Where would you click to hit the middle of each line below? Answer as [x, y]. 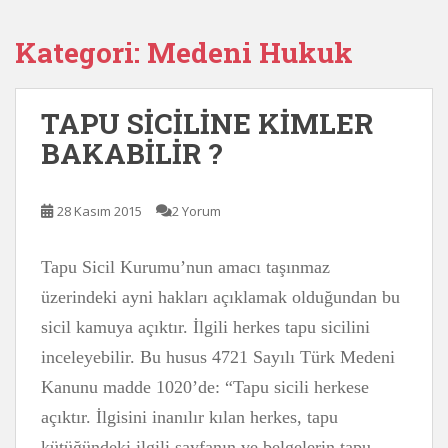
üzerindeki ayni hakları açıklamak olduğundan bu [220, 297]
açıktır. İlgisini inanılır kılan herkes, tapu [189, 417]
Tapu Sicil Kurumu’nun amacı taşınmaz [185, 267]
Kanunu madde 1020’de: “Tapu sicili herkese [205, 387]
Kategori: [81, 52]
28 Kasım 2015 [99, 211]
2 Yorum [196, 211]
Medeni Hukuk [250, 52]
